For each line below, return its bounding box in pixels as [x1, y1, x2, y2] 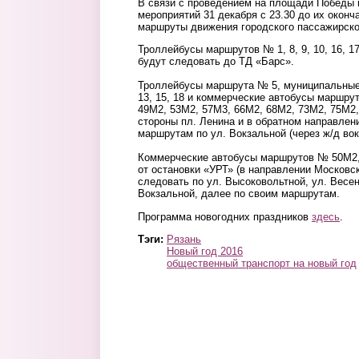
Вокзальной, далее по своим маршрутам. [138, 188, 340, 200]
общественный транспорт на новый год [167, 256, 357, 269]
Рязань [167, 232, 201, 245]
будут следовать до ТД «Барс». [138, 55, 294, 68]
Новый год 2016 [167, 244, 243, 257]
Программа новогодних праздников [138, 210, 312, 223]
